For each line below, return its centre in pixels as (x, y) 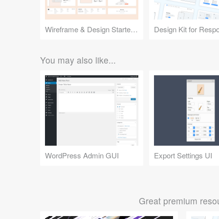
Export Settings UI (183, 155)
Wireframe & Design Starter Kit (134, 29)
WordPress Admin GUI (82, 155)
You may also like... (78, 60)
